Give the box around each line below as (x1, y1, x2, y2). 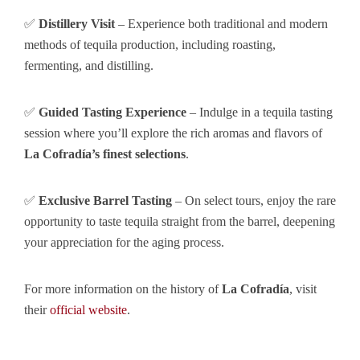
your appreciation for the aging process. (24, 235, 224, 250)
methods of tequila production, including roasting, (24, 38, 276, 52)
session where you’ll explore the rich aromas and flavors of (24, 126, 322, 141)
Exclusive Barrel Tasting (39, 194, 172, 208)
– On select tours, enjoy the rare (172, 194, 336, 208)
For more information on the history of (24, 282, 222, 297)
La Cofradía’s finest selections (24, 147, 186, 162)
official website (50, 303, 127, 317)
